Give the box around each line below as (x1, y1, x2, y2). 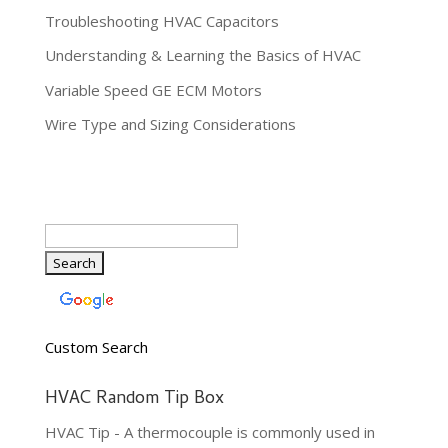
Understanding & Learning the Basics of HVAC (44, 45, 361, 66)
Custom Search (44, 337, 148, 358)
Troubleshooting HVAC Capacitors (44, 10, 279, 31)
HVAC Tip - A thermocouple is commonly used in (44, 422, 375, 443)
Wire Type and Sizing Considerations (44, 114, 296, 135)
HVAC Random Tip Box (44, 385, 224, 415)
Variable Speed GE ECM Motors (44, 79, 262, 100)
